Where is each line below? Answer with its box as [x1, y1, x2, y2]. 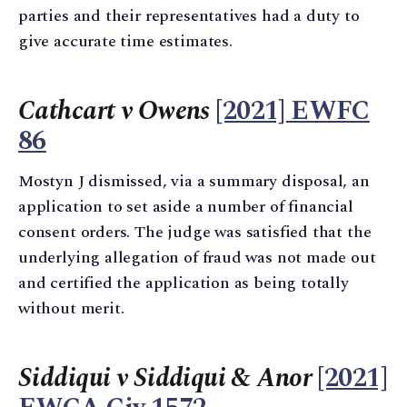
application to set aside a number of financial [18, 194, 353, 220]
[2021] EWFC [215, 91, 370, 131]
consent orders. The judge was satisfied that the [18, 220, 372, 245]
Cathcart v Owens [18, 91, 210, 131]
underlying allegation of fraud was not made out [18, 245, 376, 271]
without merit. [18, 296, 124, 322]
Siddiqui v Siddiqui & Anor [18, 359, 313, 399]
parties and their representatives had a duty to [18, 3, 360, 28]
